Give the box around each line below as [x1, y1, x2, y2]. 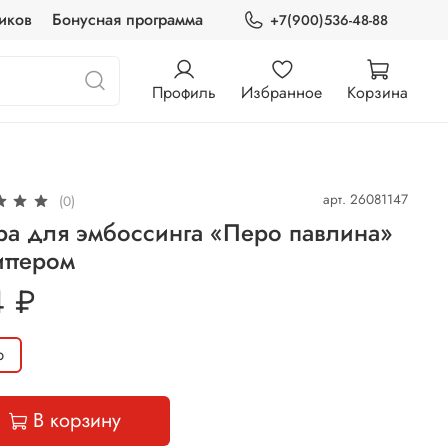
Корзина [347, 80, 408, 104]
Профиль [152, 80, 216, 104]
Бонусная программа [51, 8, 203, 31]
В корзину [33, 406, 122, 436]
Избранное [241, 80, 322, 104]
